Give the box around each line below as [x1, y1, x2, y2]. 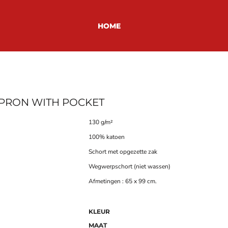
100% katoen [89, 132, 125, 141]
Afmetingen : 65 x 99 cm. [89, 177, 157, 185]
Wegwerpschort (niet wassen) [89, 162, 170, 170]
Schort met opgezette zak [89, 147, 157, 156]
